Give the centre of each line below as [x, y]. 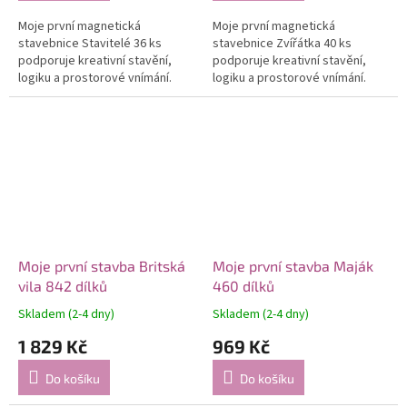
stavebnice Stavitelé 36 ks [90, 43]
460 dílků [243, 285]
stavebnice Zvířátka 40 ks [282, 43]
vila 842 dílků [63, 285]
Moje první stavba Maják [293, 265]
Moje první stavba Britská [102, 265]
